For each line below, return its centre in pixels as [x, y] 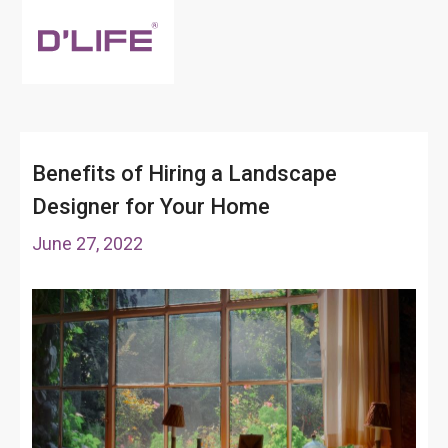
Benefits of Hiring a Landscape [184, 173]
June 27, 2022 [87, 243]
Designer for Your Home [151, 206]
